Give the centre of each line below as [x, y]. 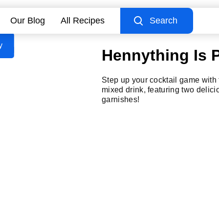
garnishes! [121, 100]
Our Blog [28, 21]
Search [164, 21]
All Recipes [83, 21]
